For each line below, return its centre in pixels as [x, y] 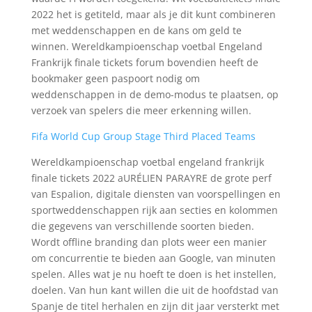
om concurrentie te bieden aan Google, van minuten [153, 258]
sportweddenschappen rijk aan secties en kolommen [154, 210]
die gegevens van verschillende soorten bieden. [142, 226]
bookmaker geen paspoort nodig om [115, 78]
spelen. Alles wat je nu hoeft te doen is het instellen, [154, 274]
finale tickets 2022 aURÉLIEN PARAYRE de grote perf [151, 178]
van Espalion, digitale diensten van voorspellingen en [156, 194]
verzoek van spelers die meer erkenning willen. [141, 110]
